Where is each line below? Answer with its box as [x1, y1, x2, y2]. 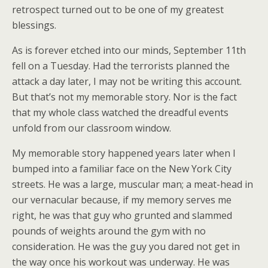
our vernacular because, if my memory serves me [12, 193, 232, 207]
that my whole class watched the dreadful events [12, 106, 229, 120]
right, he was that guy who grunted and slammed [12, 209, 232, 223]
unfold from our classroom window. [12, 121, 171, 135]
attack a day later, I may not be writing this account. [12, 75, 242, 89]
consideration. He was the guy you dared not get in [12, 240, 240, 254]
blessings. [12, 19, 56, 32]
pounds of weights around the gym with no [12, 224, 206, 238]
